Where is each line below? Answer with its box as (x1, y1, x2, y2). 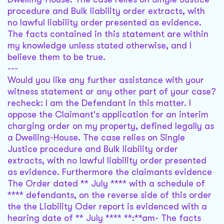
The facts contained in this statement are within (7, 29, 208, 39)
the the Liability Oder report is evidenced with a (7, 201, 207, 212)
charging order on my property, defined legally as (7, 121, 214, 131)
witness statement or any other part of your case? (7, 86, 216, 97)
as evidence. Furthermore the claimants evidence (7, 167, 212, 177)
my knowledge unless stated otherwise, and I (7, 40, 191, 51)
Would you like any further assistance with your (7, 75, 204, 85)
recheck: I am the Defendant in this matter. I (7, 98, 191, 108)
